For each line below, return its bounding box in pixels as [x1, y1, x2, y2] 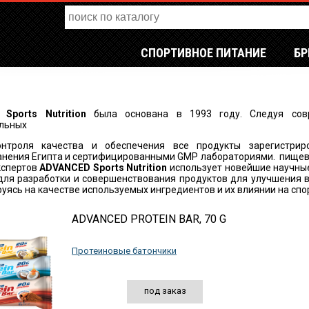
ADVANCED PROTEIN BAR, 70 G [72, 212, 226, 226]
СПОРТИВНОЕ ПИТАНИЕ [141, 46, 266, 60]
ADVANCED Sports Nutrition [39, 162, 168, 173]
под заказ [143, 286, 186, 296]
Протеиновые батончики [72, 246, 177, 256]
